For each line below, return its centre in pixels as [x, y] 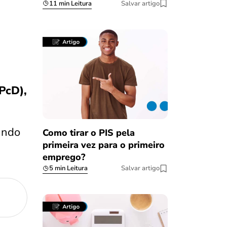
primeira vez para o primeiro [103, 145]
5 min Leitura [68, 168]
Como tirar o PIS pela [88, 133]
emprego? [64, 157]
